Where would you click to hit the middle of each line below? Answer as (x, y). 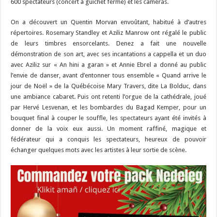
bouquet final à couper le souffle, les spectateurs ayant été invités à (108, 118)
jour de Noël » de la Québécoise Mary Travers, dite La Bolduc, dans (108, 86)
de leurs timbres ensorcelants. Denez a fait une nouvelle (108, 43)
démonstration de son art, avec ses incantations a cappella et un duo (108, 54)
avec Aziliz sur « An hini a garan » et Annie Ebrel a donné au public (108, 64)
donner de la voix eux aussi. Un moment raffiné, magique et (108, 128)
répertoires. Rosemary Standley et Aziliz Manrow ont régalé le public (108, 32)
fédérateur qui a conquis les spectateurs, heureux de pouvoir (108, 139)
